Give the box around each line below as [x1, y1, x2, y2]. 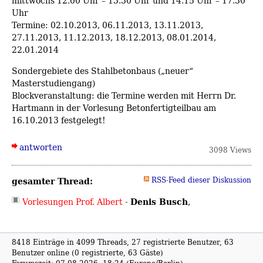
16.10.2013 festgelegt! [12, 113, 106, 126]
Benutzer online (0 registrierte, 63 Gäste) [12, 247, 163, 258]
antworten [19, 140, 62, 153]
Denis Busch [130, 194, 188, 208]
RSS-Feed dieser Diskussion [151, 174, 251, 185]
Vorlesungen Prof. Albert [22, 195, 123, 208]
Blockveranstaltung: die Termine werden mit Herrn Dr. [12, 89, 236, 102]
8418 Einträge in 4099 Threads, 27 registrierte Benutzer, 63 [12, 237, 234, 247]
